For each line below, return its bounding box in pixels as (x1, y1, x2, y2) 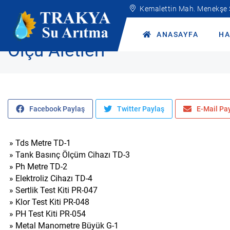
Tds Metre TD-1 (15, 138, 71, 148)
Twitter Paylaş (117, 105, 164, 113)
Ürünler (48, 20, 72, 28)
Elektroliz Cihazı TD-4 (15, 174, 92, 183)
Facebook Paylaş (29, 105, 85, 113)
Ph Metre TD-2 (15, 162, 67, 171)
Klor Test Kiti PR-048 (15, 197, 89, 207)
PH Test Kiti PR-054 (15, 209, 86, 219)
